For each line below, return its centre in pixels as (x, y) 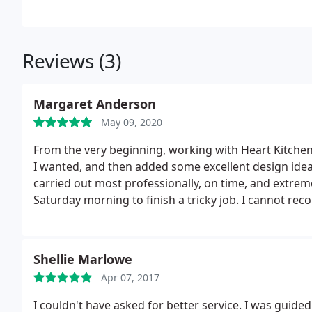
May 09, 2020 (132, 122)
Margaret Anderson (95, 104)
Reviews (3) (72, 61)
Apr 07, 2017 (130, 278)
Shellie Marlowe (83, 259)
